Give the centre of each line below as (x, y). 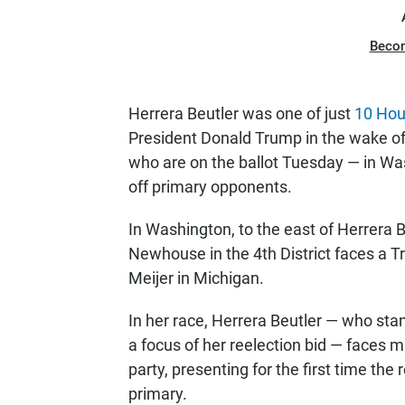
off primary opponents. (210, 187)
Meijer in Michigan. (196, 278)
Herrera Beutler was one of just (241, 113)
